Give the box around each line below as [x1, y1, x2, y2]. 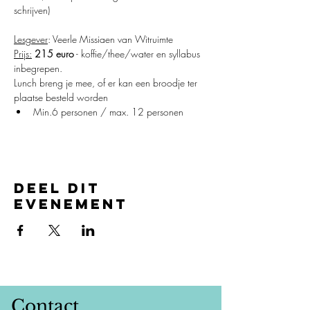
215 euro [35, 47, 74, 60]
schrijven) [14, 3, 50, 17]
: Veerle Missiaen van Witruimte [48, 33, 173, 46]
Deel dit [14, 179, 100, 197]
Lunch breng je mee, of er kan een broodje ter [14, 76, 200, 89]
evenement [14, 195, 127, 212]
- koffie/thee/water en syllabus [74, 47, 203, 60]
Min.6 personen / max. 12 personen [33, 105, 183, 118]
